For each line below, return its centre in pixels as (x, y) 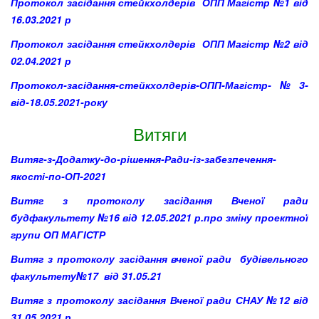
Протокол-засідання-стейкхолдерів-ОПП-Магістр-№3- (159, 84)
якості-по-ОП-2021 (58, 176)
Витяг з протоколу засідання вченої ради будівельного (159, 258)
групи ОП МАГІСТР (58, 234)
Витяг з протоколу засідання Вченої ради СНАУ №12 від (159, 299)
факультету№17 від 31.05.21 (86, 275)
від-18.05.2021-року (59, 101)
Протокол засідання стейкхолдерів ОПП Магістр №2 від (159, 43)
